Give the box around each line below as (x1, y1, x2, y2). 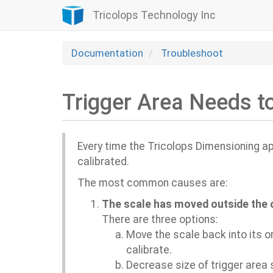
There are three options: (102, 213, 218, 225)
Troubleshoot (161, 47, 223, 59)
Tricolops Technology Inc (93, 9, 216, 21)
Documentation (71, 47, 143, 59)
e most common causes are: (90, 177, 228, 189)
